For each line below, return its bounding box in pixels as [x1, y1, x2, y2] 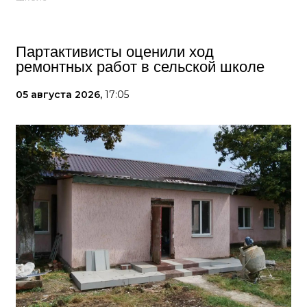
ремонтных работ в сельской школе [16, 58, 265, 76]
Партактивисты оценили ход [16, 43, 214, 61]
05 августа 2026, [16, 88, 105, 101]
